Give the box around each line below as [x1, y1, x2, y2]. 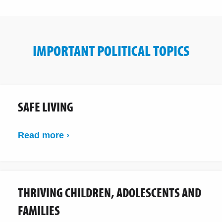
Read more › [18, 130, 69, 140]
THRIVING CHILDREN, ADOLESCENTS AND [18, 184, 201, 201]
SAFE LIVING [18, 98, 73, 115]
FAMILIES [18, 202, 60, 219]
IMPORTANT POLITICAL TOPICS [33, 41, 189, 60]
